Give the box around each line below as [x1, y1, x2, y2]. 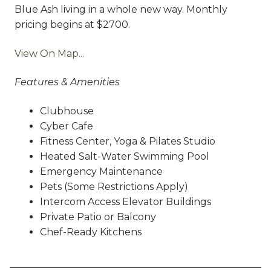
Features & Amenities [15, 76, 120, 88]
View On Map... [15, 47, 84, 59]
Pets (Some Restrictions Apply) [39, 181, 188, 193]
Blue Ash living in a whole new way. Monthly [15, 4, 227, 16]
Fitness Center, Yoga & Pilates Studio [39, 135, 215, 148]
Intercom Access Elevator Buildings [39, 196, 211, 208]
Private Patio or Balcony [39, 211, 156, 223]
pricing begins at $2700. [15, 19, 130, 31]
